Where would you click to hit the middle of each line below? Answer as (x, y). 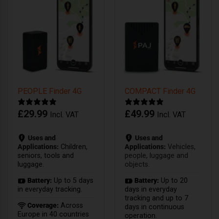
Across (71, 205)
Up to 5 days (72, 180)
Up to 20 (173, 180)
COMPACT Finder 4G (160, 91)
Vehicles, (180, 147)
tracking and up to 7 (156, 198)
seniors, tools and (45, 155)
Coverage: (42, 205)
